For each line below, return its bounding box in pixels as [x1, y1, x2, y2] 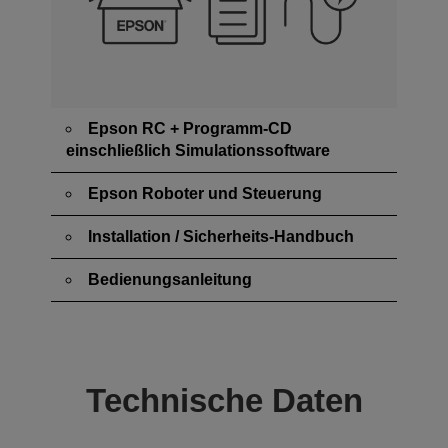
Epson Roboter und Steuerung [88, 184, 322, 202]
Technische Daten [85, 381, 363, 419]
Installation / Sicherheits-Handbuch [88, 227, 354, 245]
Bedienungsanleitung [88, 270, 252, 288]
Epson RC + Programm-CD [88, 119, 292, 137]
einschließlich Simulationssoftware [66, 141, 330, 159]
